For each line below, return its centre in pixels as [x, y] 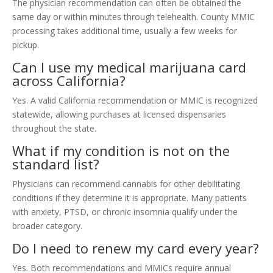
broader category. [47, 226]
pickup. [26, 45]
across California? [69, 80]
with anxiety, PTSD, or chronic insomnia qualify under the [125, 212]
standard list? [56, 164]
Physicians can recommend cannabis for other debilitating [126, 184]
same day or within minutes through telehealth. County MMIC [133, 17]
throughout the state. [54, 128]
